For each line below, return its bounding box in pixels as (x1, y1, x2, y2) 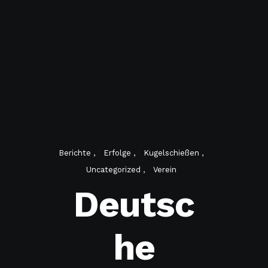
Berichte (59, 148, 93, 157)
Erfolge (103, 148, 133, 157)
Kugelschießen (144, 148, 202, 157)
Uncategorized (86, 165, 143, 174)
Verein (153, 165, 176, 174)
